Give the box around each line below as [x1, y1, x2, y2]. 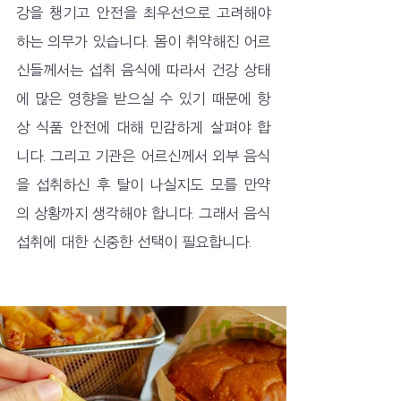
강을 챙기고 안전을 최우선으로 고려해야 [16, 5, 270, 21]
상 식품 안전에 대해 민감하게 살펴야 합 [16, 120, 270, 135]
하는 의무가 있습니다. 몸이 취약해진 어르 [16, 34, 270, 49]
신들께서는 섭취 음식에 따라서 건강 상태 [16, 63, 270, 78]
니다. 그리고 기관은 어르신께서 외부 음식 [16, 149, 270, 164]
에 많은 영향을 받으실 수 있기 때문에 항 [16, 91, 270, 107]
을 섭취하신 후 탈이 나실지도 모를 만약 [16, 177, 270, 192]
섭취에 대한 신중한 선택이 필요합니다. [16, 235, 256, 250]
